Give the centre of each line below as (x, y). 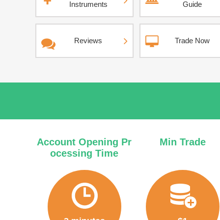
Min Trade (182, 142)
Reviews (88, 41)
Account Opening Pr (84, 142)
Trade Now (192, 41)
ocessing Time (84, 153)
